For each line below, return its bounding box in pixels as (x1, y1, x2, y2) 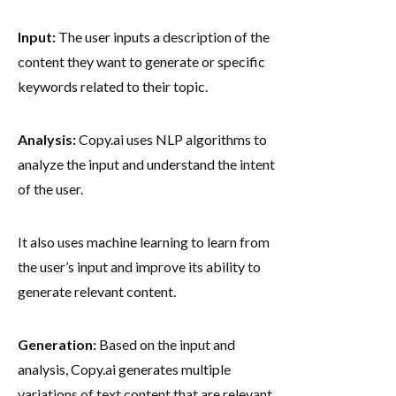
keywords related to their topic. (18, 77, 208, 95)
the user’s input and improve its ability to (18, 257, 261, 275)
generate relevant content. (18, 282, 176, 300)
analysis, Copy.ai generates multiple (18, 360, 231, 377)
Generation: (18, 335, 96, 353)
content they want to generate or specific (18, 52, 265, 70)
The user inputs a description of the (56, 27, 270, 45)
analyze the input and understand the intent (18, 155, 275, 172)
